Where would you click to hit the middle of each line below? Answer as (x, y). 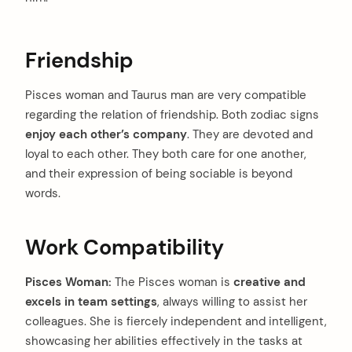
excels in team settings (91, 301)
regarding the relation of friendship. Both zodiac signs (172, 115)
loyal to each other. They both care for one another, (166, 154)
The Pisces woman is (172, 282)
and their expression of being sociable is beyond (159, 174)
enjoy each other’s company (106, 135)
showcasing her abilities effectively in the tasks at (164, 341)
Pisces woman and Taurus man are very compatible (166, 95)
